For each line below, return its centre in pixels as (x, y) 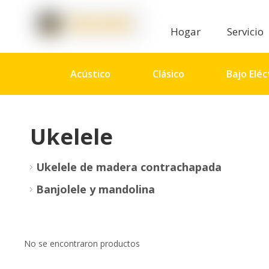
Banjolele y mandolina (95, 189)
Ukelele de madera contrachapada (129, 167)
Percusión (93, 116)
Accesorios (184, 116)
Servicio (247, 32)
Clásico (168, 74)
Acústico (90, 74)
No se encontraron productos (82, 243)
